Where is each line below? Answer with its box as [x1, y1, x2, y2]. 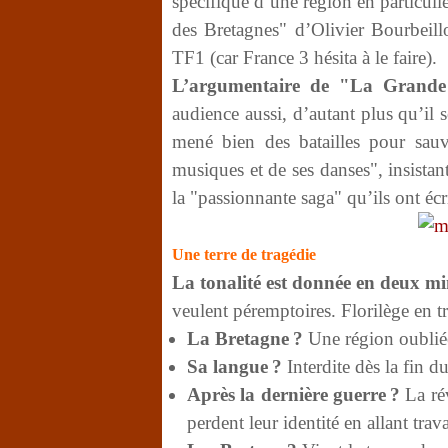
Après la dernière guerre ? [187, 384, 400, 405]
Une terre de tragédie [172, 246, 316, 263]
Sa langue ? [187, 356, 282, 377]
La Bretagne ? [187, 328, 303, 349]
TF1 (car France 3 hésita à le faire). [172, 47, 442, 68]
